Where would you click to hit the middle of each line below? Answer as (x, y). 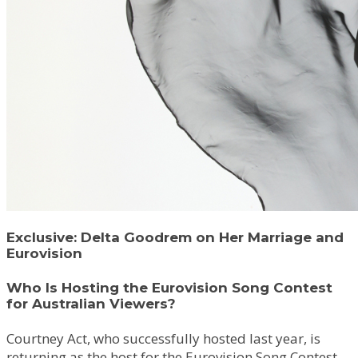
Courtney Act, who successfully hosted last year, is (163, 339)
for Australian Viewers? (91, 303)
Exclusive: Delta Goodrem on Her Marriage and (175, 237)
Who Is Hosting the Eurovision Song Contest (169, 287)
